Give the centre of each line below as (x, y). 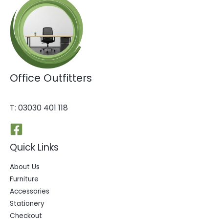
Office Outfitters (51, 78)
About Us (25, 167)
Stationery (27, 204)
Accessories (30, 192)
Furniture (24, 179)
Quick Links (34, 147)
